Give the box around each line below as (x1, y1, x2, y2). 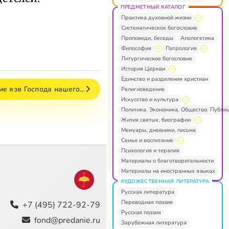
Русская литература (121, 188, 174, 196)
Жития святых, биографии (121, 116, 191, 124)
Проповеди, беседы (121, 34, 173, 42)
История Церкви (121, 64, 165, 73)
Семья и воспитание (121, 136, 173, 144)
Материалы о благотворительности (121, 156, 214, 165)
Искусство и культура (121, 95, 178, 103)
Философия (121, 44, 151, 52)
